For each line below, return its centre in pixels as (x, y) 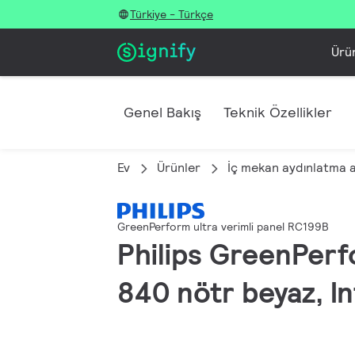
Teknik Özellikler (278, 112)
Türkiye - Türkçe (172, 14)
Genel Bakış (162, 112)
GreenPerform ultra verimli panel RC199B (223, 227)
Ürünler (179, 168)
